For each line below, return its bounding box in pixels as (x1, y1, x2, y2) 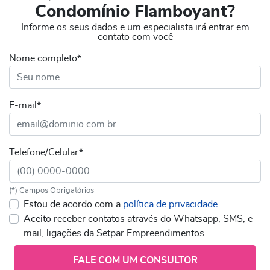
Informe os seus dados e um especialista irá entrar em (20, 22, 250, 33)
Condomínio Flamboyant (35, 4, 227, 21)
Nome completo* (9, 54, 81, 64)
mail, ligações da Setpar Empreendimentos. (24, 228, 207, 239)
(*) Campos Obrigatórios (9, 187, 94, 195)
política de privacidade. (123, 199, 220, 210)
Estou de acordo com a (24, 199, 123, 210)
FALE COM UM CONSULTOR (72, 256, 198, 266)
